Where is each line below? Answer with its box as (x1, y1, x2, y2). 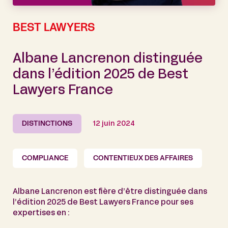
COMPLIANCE (22, 155, 68, 162)
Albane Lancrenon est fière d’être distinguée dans (13, 188, 207, 195)
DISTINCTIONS (22, 121, 72, 128)
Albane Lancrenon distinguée (13, 53, 203, 66)
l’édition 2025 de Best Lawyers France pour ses (13, 198, 193, 206)
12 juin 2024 (93, 121, 135, 128)
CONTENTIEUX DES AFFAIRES (93, 155, 193, 162)
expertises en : (13, 209, 70, 217)
